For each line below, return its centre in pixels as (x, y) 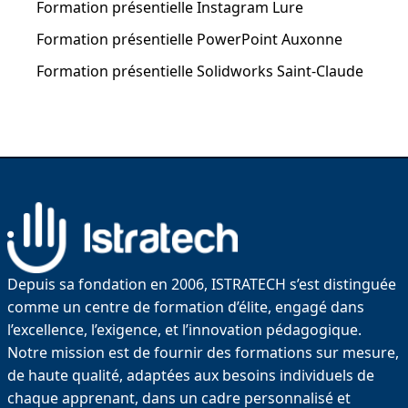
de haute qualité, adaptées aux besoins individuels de (191, 375)
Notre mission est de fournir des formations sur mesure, (203, 352)
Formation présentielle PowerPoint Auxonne (189, 39)
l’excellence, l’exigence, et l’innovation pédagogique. (184, 329)
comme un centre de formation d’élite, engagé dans (186, 306)
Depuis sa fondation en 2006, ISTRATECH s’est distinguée (202, 284)
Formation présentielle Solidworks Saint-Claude (200, 71)
